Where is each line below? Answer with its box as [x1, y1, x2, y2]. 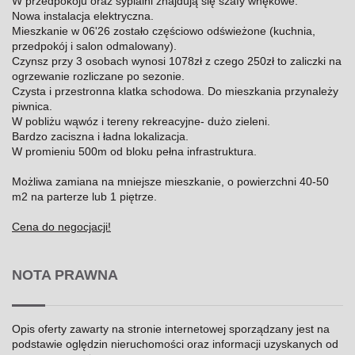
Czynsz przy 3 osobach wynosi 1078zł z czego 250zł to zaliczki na [12, 55, 342, 68]
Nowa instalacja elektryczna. [12, 10, 154, 23]
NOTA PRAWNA [12, 267, 118, 284]
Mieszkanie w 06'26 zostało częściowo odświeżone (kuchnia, [12, 25, 315, 38]
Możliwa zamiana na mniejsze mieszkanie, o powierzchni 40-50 [12, 175, 329, 189]
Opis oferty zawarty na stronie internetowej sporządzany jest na [12, 323, 330, 336]
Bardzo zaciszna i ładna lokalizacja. [12, 130, 189, 143]
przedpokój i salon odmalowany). [12, 40, 177, 53]
